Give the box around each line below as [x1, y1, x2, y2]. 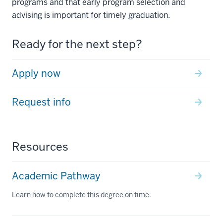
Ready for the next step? [12, 36, 142, 52]
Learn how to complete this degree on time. [12, 190, 151, 199]
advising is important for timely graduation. [12, 9, 170, 20]
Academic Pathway [12, 169, 101, 182]
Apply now [12, 66, 60, 80]
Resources [12, 139, 68, 154]
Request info [12, 95, 71, 109]
